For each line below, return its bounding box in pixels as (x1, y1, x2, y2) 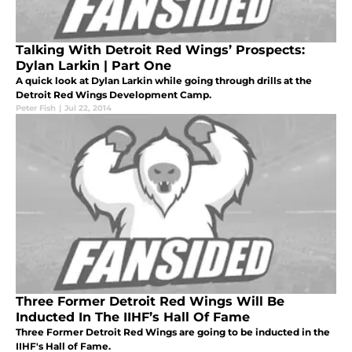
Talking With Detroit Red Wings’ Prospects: (16, 42, 305, 58)
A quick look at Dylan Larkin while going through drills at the (16, 75, 312, 87)
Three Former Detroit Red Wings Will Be (16, 294, 284, 310)
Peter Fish (16, 103, 56, 114)
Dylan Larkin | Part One (16, 58, 171, 74)
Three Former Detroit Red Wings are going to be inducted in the (16, 326, 330, 339)
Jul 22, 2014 (64, 103, 112, 114)
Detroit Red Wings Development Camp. (16, 89, 211, 101)
